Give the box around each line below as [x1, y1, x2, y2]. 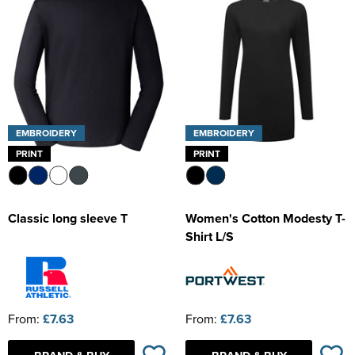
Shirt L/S [185, 227, 234, 246]
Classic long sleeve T [8, 209, 128, 228]
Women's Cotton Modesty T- [185, 209, 345, 228]
